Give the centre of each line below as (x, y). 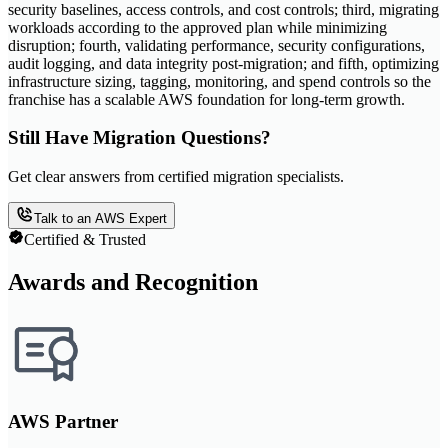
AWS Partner (63, 421)
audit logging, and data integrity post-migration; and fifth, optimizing (223, 63)
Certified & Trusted (85, 240)
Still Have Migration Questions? (139, 138)
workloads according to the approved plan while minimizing (197, 27)
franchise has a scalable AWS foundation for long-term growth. (206, 99)
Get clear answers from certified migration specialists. (176, 177)
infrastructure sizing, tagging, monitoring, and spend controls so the (219, 81)
